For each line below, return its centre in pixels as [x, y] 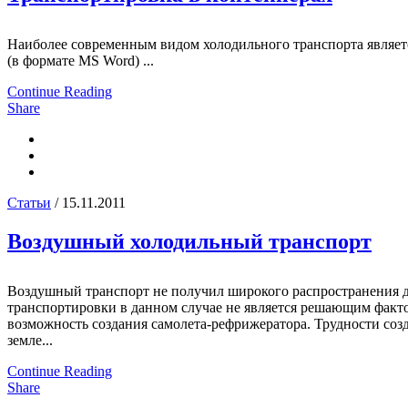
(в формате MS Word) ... [81, 61]
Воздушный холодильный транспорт [189, 242]
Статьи [29, 203]
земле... [30, 341]
